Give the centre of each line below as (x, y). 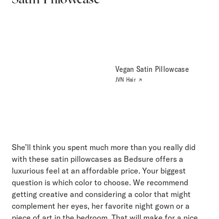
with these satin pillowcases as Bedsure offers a (98, 159)
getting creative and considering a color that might (101, 194)
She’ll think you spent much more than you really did (104, 147)
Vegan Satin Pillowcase (152, 69)
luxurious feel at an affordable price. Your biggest (99, 171)
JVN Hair (127, 79)
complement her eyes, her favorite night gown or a (101, 206)
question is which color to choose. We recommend (100, 183)
